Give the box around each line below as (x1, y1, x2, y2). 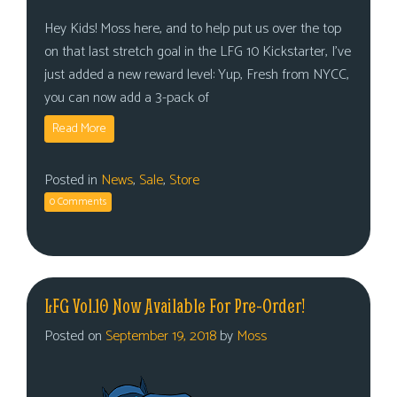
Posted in (44, 168, 101, 192)
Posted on (44, 324, 105, 348)
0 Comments (50, 193, 106, 210)
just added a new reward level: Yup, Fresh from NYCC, (44, 63, 349, 87)
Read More (52, 119, 106, 139)
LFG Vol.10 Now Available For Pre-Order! (44, 293, 305, 318)
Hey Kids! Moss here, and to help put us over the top (44, 17, 341, 41)
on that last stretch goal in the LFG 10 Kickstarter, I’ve (44, 40, 351, 64)
